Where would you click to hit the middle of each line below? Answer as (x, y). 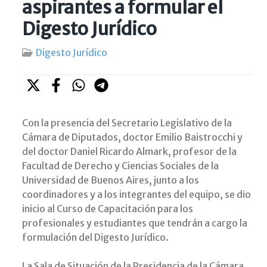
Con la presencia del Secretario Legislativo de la (127, 123)
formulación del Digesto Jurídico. (95, 237)
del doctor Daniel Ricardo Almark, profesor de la (129, 152)
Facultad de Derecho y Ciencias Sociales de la (120, 166)
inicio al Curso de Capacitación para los (108, 209)
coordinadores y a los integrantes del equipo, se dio (136, 195)
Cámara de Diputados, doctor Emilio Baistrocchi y (132, 137)
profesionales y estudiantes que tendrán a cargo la (135, 223)
